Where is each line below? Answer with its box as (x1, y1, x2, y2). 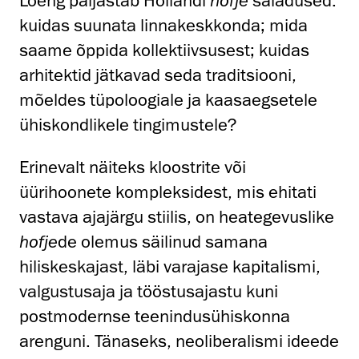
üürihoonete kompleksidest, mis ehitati (19, 181, 317, 204)
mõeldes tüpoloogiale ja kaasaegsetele (19, 89, 317, 111)
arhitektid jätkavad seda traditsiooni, (19, 64, 296, 87)
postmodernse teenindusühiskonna (19, 305, 290, 328)
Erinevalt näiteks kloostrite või (19, 156, 246, 179)
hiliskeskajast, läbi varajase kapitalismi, (19, 256, 321, 278)
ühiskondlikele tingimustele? (19, 114, 236, 136)
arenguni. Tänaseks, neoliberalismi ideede (19, 330, 339, 353)
